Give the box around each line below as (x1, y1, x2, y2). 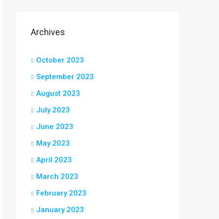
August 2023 (36, 89, 80, 98)
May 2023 (36, 139, 70, 148)
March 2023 (36, 172, 78, 181)
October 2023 (36, 56, 84, 65)
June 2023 (36, 122, 73, 131)
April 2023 (36, 155, 72, 164)
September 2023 (36, 72, 94, 81)
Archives (31, 27, 65, 37)
